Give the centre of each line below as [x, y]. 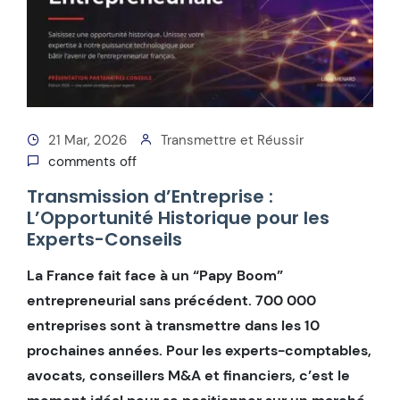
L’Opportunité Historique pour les [178, 217]
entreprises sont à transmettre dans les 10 [173, 325]
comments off [92, 161]
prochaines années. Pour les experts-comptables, [199, 350]
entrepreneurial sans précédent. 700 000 [171, 300]
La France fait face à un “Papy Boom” [155, 275]
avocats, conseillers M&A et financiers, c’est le [188, 375]
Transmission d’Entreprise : [150, 196]
